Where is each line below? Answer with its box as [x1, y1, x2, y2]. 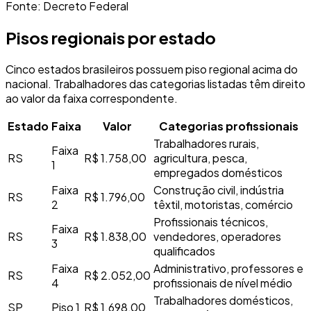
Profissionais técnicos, [153, 214, 268, 229]
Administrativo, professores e [153, 260, 303, 276]
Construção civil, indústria [153, 182, 284, 197]
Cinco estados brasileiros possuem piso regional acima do [6, 61, 298, 76]
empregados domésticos [153, 165, 283, 180]
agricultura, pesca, [153, 150, 247, 165]
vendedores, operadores [153, 228, 281, 244]
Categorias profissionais [158, 118, 299, 133]
